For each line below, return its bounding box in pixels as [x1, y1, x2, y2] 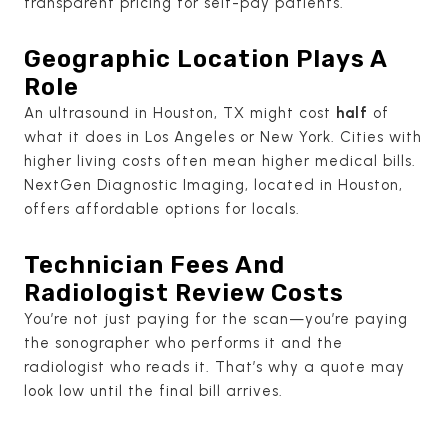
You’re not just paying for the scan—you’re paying [24, 309, 408, 328]
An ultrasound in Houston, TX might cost [24, 103, 336, 122]
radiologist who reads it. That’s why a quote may [24, 357, 405, 376]
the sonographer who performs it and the [24, 333, 343, 352]
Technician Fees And [24, 250, 285, 279]
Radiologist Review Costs [24, 278, 344, 307]
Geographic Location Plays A [24, 44, 387, 73]
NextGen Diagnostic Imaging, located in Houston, [24, 175, 403, 194]
